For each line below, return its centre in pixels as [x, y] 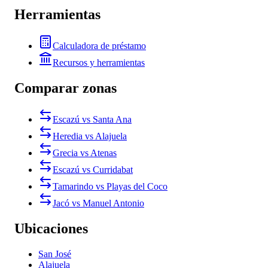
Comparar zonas [66, 88]
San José [55, 254]
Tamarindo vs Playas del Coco [110, 186]
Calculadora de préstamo [99, 46]
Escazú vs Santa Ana [92, 119]
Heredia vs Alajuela [90, 136]
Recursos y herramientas [99, 63]
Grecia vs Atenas [85, 153]
